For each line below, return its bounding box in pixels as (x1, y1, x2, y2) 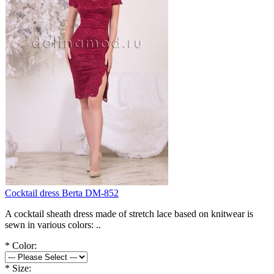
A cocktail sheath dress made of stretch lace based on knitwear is (5, 208, 253, 219)
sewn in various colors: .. (5, 219, 101, 230)
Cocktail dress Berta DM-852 (5, 187, 119, 198)
